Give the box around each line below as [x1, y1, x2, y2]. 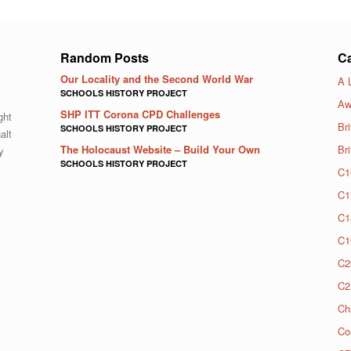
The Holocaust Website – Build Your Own [60, 142, 261, 157]
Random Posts [60, 49, 150, 67]
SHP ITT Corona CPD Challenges [60, 107, 221, 122]
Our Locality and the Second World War [60, 71, 254, 87]
